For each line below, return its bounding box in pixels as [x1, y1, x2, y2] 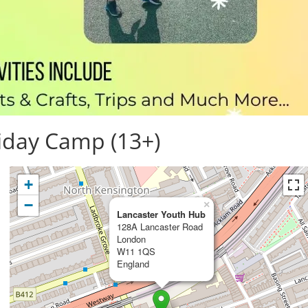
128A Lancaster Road [117, 220, 203, 233]
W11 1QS [117, 245, 155, 258]
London [117, 232, 146, 245]
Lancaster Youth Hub [117, 208, 206, 221]
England [117, 257, 149, 270]
